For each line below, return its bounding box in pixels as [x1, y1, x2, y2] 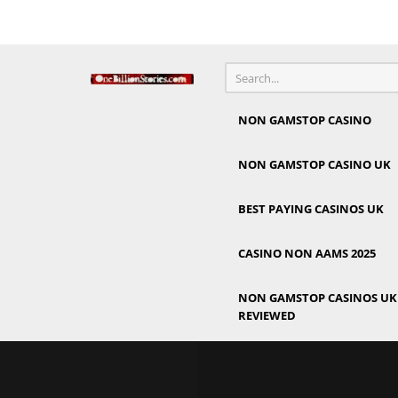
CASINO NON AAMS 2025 [238, 245, 376, 261]
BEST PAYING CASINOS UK [238, 201, 384, 217]
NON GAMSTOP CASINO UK [238, 156, 391, 172]
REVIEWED [238, 307, 296, 323]
